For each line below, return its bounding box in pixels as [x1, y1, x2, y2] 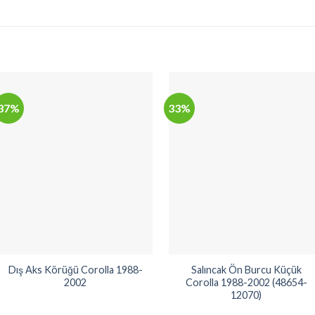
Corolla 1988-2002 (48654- [185, 276, 307, 288]
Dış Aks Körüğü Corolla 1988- [8, 263, 143, 276]
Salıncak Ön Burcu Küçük [191, 263, 302, 276]
